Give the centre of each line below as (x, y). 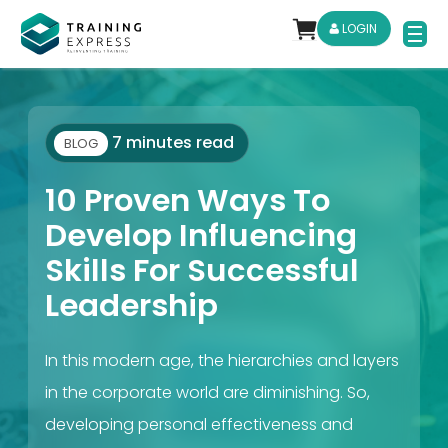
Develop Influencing (201, 235)
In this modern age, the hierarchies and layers (222, 360)
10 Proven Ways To (187, 200)
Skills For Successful (202, 270)
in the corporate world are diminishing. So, (207, 392)
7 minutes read (171, 142)
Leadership (131, 305)
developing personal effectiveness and (199, 424)
